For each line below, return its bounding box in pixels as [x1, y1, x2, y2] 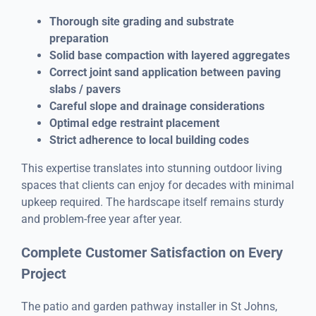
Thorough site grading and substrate [49, 14, 234, 28]
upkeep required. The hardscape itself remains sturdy [20, 195, 284, 209]
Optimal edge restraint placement [49, 116, 219, 130]
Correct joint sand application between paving [49, 65, 281, 79]
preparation [49, 31, 109, 45]
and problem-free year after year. [20, 212, 182, 226]
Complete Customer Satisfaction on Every [20, 243, 283, 261]
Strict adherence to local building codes [49, 133, 249, 147]
